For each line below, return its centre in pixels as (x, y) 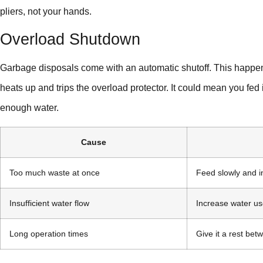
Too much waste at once (55, 172)
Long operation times (49, 233)
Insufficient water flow (49, 203)
